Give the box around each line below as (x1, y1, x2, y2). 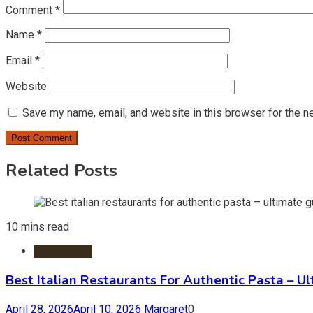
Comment (6, 3, 55, 17)
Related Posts (6, 159, 117, 182)
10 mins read (6, 220, 69, 234)
